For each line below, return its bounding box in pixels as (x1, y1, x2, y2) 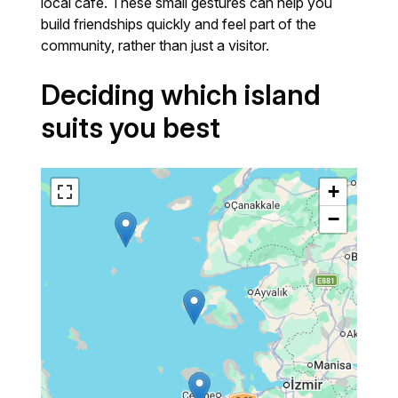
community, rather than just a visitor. (41, 36, 270, 54)
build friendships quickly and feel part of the (41, 14, 317, 33)
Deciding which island (41, 77, 322, 112)
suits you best (41, 110, 221, 145)
